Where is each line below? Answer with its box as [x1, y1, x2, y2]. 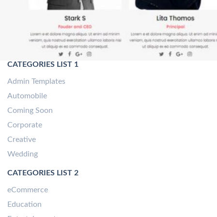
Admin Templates [7, 77, 65, 86]
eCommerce [7, 186, 48, 194]
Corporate [7, 121, 42, 129]
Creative [7, 136, 36, 144]
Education [7, 201, 42, 209]
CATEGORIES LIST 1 [7, 61, 78, 69]
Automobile [7, 92, 47, 100]
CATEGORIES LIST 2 [7, 169, 78, 177]
